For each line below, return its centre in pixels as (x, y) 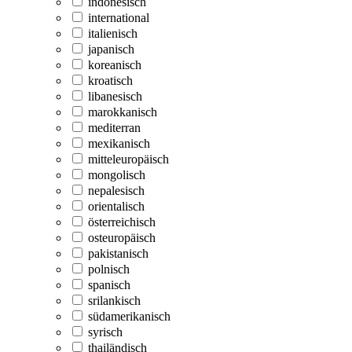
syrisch (105, 332)
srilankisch (114, 300)
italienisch (113, 33)
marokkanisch (123, 112)
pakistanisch (118, 253)
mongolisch (117, 174)
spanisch (109, 284)
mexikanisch (119, 143)
